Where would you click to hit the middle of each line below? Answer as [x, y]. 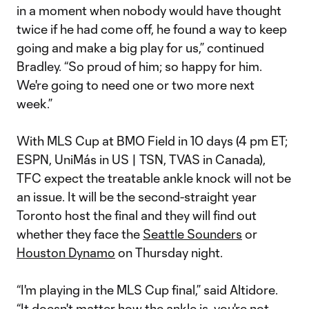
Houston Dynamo [66, 252]
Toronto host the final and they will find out [137, 215]
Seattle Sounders [192, 234]
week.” [34, 103]
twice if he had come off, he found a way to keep [152, 29]
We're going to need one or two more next [136, 85]
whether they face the [80, 234]
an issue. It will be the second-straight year [137, 197]
